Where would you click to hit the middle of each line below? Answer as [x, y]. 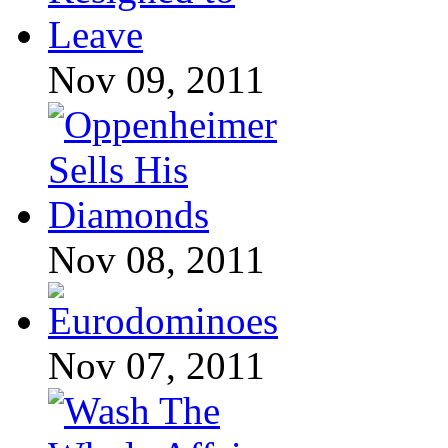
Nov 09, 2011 [156, 80]
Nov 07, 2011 [156, 366]
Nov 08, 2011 [156, 260]
